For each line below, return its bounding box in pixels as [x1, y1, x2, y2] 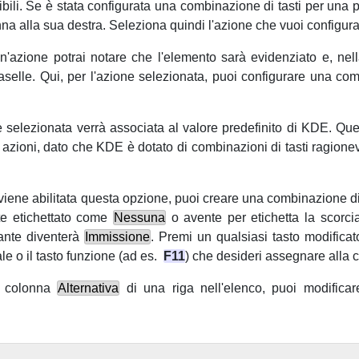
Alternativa [58, 281, 119, 296]
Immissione [85, 230, 150, 244]
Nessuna [113, 211, 165, 225]
